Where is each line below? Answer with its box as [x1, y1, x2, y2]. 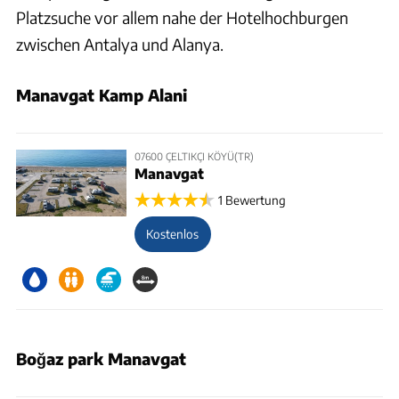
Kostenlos [146, 226, 199, 241]
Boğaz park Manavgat [16, 348, 186, 370]
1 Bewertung [218, 192, 287, 208]
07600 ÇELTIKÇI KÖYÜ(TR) [134, 149, 254, 162]
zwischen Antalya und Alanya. [16, 33, 224, 54]
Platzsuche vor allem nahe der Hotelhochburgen [16, 6, 348, 28]
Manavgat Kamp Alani [16, 84, 187, 105]
